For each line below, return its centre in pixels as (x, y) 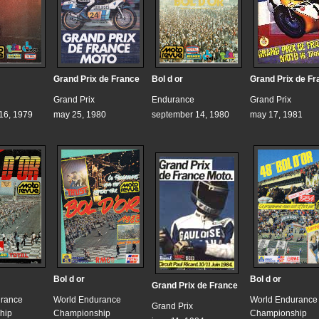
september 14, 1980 (190, 115)
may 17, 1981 (276, 115)
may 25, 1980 (80, 115)
